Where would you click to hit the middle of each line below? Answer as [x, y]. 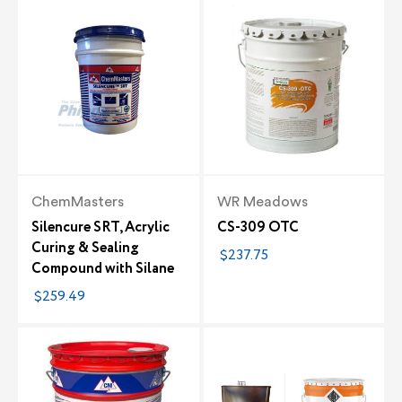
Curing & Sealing [85, 248]
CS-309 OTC [258, 227]
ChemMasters [78, 201]
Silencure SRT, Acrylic [100, 227]
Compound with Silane [103, 268]
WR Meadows [262, 201]
